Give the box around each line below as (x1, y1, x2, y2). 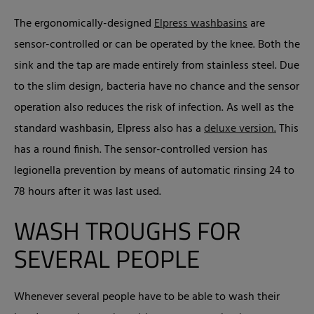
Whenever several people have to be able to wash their (14, 288, 280, 306)
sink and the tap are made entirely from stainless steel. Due (14, 57, 299, 75)
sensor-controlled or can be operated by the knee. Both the (14, 36, 300, 54)
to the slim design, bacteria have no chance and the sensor (14, 78, 299, 96)
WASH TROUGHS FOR (14, 212, 241, 250)
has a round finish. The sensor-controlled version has (14, 141, 268, 159)
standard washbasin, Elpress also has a (14, 120, 204, 138)
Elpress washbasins (154, 15, 247, 33)
